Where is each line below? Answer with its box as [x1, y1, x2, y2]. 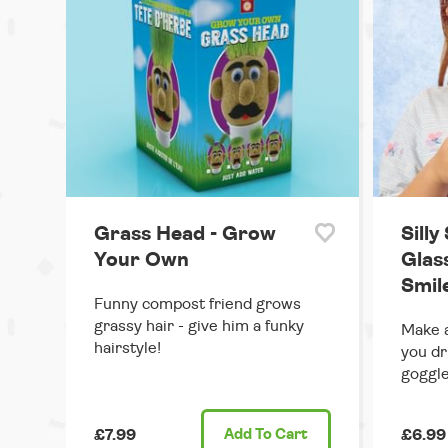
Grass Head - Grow [94, 224, 276, 245]
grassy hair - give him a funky [94, 318, 304, 335]
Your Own [94, 250, 189, 271]
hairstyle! [94, 340, 161, 357]
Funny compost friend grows [94, 296, 301, 313]
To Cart [251, 427, 308, 443]
